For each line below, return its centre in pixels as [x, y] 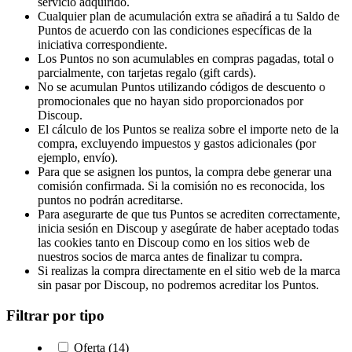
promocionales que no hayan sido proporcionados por [170, 101]
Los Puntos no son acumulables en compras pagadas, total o [186, 59]
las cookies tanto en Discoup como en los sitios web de [174, 243]
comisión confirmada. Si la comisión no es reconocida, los [181, 186]
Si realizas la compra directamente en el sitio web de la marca [189, 271]
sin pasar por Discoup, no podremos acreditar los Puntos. [178, 285]
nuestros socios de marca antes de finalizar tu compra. [170, 257]
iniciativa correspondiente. [103, 45]
